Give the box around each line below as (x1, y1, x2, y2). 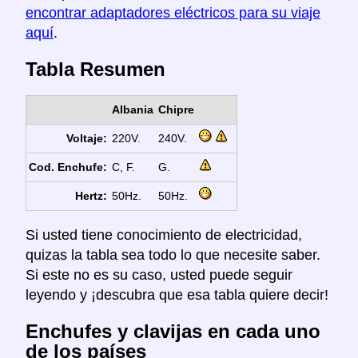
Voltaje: (66, 132, 108, 145)
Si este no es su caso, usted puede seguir (26, 267, 292, 284)
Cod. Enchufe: (29, 161, 108, 174)
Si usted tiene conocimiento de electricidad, (26, 227, 302, 244)
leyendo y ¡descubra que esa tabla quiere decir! (26, 287, 328, 304)
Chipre (157, 103, 194, 117)
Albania (111, 103, 153, 117)
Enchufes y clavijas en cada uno (26, 320, 320, 342)
